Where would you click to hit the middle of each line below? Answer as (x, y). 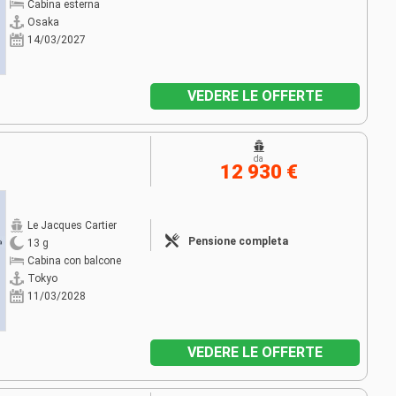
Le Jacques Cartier (72, 226)
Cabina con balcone (74, 261)
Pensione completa (238, 242)
